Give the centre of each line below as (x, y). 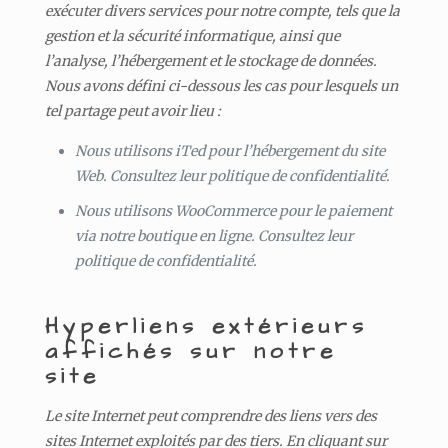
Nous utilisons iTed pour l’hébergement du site (229, 150)
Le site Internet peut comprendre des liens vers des (210, 415)
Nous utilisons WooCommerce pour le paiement (233, 210)
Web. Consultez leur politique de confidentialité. (232, 175)
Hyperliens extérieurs (206, 326)
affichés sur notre (190, 351)
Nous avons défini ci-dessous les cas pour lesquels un (221, 85)
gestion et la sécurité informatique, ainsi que (192, 35)
